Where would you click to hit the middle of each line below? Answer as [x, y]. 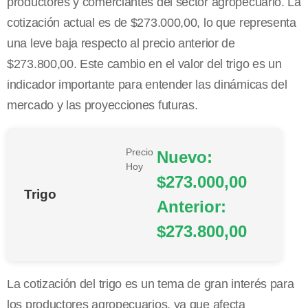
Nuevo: [185, 157]
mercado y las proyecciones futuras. [102, 106]
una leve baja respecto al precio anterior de [121, 44]
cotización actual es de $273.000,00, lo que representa [152, 23]
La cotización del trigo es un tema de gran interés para [151, 284]
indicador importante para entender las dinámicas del [147, 85]
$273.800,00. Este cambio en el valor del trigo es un [144, 64]
